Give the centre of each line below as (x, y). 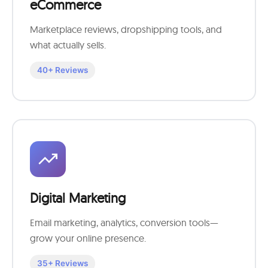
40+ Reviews (63, 70)
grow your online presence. (88, 238)
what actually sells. (68, 45)
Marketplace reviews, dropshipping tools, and (126, 29)
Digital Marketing (78, 198)
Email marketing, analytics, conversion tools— (124, 223)
